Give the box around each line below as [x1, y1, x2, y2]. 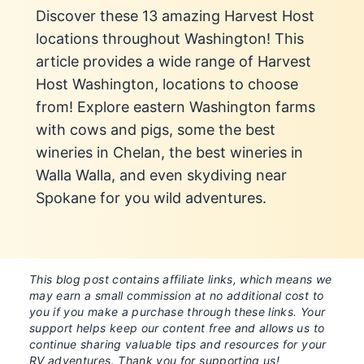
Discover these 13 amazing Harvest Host [36, 6, 314, 24]
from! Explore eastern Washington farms [36, 97, 315, 115]
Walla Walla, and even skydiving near [36, 166, 287, 184]
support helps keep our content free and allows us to [29, 320, 325, 335]
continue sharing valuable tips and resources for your [29, 336, 327, 351]
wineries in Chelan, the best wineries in [36, 143, 303, 161]
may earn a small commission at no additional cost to [29, 288, 324, 302]
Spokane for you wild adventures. [36, 188, 266, 206]
